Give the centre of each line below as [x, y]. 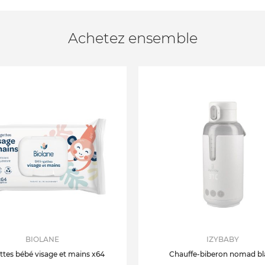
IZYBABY [223, 239]
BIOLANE [42, 239]
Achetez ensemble [132, 38]
